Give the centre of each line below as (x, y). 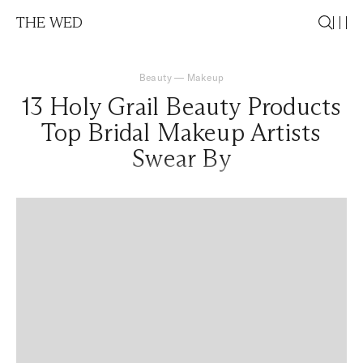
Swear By (181, 158)
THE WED (50, 23)
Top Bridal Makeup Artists (181, 132)
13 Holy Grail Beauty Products (181, 107)
